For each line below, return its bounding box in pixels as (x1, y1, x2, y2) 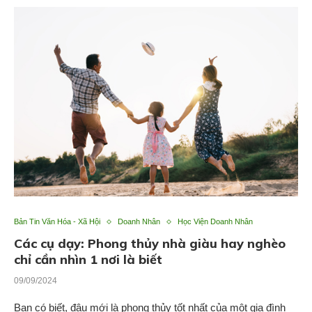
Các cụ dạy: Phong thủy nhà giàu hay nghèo (14, 235, 286, 252)
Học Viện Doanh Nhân (178, 217, 253, 226)
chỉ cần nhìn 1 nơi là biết (14, 251, 162, 268)
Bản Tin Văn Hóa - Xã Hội (14, 217, 100, 226)
